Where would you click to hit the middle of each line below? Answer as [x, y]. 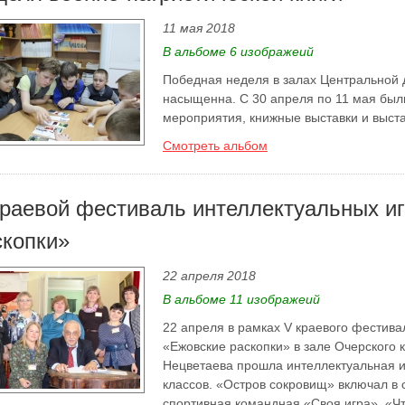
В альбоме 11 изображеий [241, 299]
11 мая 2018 [199, 28]
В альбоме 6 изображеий [238, 52]
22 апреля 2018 [209, 276]
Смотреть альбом [215, 146]
